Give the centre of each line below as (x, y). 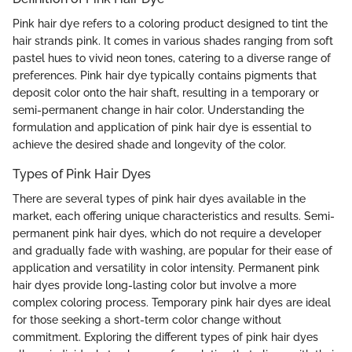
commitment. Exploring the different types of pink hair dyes (165, 337)
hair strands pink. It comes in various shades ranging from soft (173, 40)
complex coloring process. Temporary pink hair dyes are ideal (172, 303)
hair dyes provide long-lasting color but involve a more (154, 286)
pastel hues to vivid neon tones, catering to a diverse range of (172, 58)
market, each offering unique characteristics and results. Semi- (174, 216)
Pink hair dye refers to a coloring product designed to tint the (170, 23)
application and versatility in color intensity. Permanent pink (166, 268)
